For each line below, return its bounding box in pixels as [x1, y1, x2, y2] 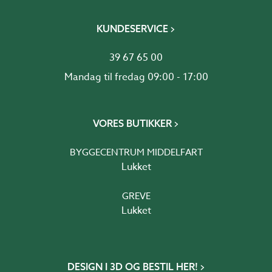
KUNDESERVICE [97, 22, 168, 35]
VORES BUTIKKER [93, 117, 172, 130]
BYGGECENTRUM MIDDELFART [69, 146, 203, 160]
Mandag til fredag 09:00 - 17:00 [64, 70, 208, 85]
